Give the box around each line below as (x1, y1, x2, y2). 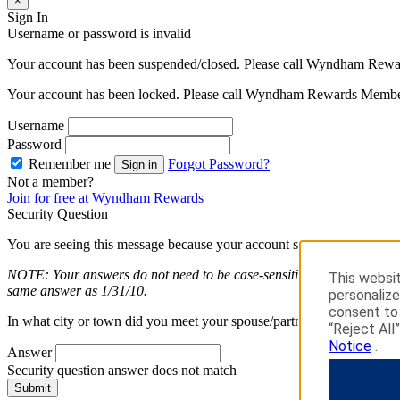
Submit (14, 381, 51, 396)
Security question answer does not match (7, 362, 237, 379)
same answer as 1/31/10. (7, 283, 147, 299)
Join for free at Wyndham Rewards (7, 190, 204, 206)
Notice (329, 337, 371, 354)
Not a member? (7, 174, 94, 190)
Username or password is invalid (7, 26, 191, 42)
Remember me (29, 156, 111, 172)
